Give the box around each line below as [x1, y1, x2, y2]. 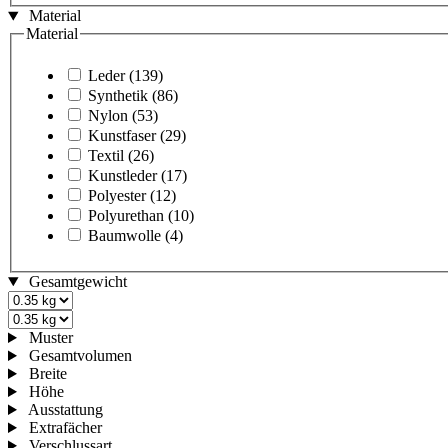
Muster [28, 329, 73, 347]
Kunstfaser [88, 127, 156, 145]
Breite [28, 365, 67, 383]
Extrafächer [28, 419, 102, 437]
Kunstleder [88, 167, 157, 185]
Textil [88, 147, 124, 165]
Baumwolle [88, 227, 161, 245]
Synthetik [88, 87, 148, 105]
